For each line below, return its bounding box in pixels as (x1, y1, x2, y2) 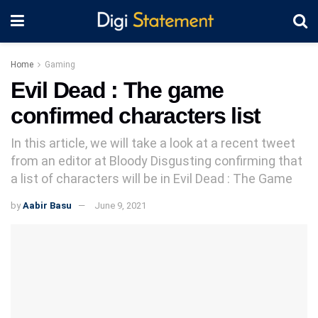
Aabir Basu (23, 199, 72, 211)
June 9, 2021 (94, 199, 146, 211)
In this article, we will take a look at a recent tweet (11, 135, 295, 150)
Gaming (45, 60, 75, 70)
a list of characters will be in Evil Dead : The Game (11, 170, 292, 186)
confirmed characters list (11, 103, 261, 128)
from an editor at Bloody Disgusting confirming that (11, 153, 302, 168)
